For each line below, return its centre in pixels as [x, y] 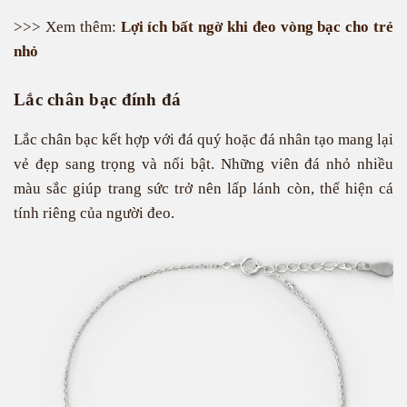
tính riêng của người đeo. [94, 213]
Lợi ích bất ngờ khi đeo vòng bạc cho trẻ [257, 27]
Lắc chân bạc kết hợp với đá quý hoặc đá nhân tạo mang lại [203, 139]
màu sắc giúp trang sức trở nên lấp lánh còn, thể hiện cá [203, 189]
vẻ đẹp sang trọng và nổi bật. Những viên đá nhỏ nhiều [203, 164]
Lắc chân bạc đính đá [98, 99]
